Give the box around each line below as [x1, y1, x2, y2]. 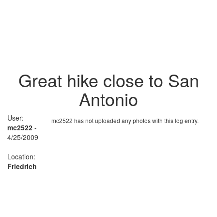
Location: [7, 151, 35, 161]
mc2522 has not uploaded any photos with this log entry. [51, 116, 199, 124]
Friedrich [7, 161, 37, 171]
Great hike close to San [18, 67, 199, 92]
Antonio [79, 86, 138, 111]
